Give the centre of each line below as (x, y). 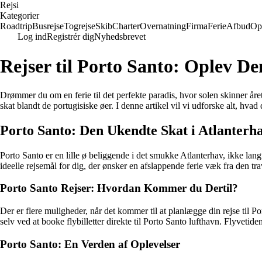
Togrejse (80, 26)
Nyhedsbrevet (120, 37)
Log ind (32, 37)
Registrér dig (70, 37)
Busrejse (48, 26)
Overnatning (163, 26)
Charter (126, 26)
